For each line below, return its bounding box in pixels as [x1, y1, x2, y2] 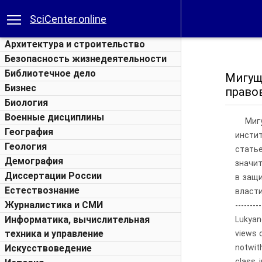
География [5, 126, 53, 137]
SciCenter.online [30, 13, 106, 25]
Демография [5, 156, 63, 167]
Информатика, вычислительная [5, 214, 150, 225]
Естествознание [5, 185, 80, 196]
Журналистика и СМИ [5, 199, 103, 211]
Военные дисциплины [5, 112, 104, 123]
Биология [5, 97, 48, 108]
